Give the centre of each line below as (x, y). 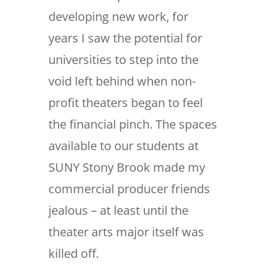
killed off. (73, 254)
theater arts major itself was (126, 232)
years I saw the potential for (125, 38)
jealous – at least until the (118, 211)
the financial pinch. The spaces (133, 124)
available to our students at (123, 146)
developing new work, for (118, 17)
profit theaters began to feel (125, 103)
